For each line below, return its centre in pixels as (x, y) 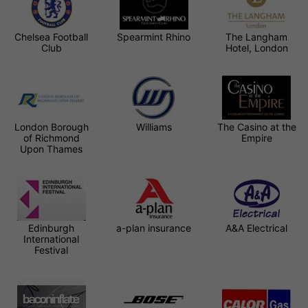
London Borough (51, 126)
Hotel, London (256, 47)
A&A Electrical (257, 228)
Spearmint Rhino (154, 36)
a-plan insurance (154, 228)
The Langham (257, 36)
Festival (52, 250)
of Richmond (51, 137)
